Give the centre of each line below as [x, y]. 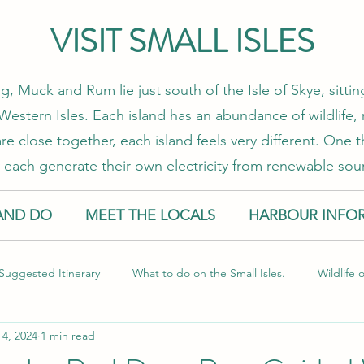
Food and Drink [103, 338]
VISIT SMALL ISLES [182, 41]
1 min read [68, 335]
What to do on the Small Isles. [209, 273]
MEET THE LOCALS [150, 215]
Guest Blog [328, 338]
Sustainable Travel [221, 338]
